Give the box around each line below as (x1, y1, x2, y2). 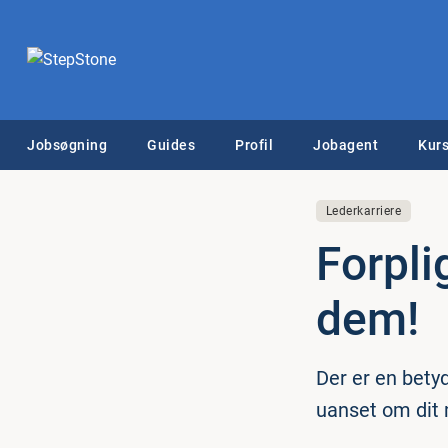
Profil (235, 137, 273, 153)
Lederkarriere (325, 204, 402, 218)
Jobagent (313, 137, 378, 153)
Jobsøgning (27, 137, 107, 153)
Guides (147, 137, 195, 153)
